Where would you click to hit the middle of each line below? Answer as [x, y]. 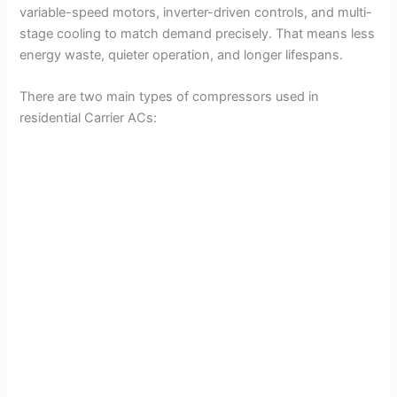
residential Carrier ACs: [89, 118]
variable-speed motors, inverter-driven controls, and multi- [196, 12]
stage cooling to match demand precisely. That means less [198, 33]
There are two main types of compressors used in [170, 97]
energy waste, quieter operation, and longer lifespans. [182, 54]
